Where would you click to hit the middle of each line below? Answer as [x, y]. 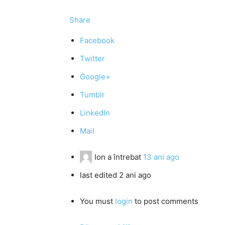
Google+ [95, 77]
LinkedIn [95, 113]
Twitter [92, 59]
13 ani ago [161, 157]
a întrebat [124, 157]
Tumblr [92, 95]
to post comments [165, 201]
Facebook [97, 40]
